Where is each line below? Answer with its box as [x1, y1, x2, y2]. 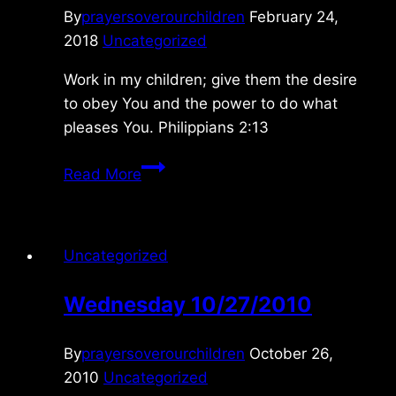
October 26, [249, 344, 333, 362]
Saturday [141, 156, 205, 174]
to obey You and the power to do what [64, 94, 338, 112]
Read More [64, 164, 141, 183]
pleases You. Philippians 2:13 [64, 118, 269, 136]
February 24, [249, 7, 339, 26]
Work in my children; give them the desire [64, 70, 357, 88]
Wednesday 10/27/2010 [64, 291, 312, 317]
